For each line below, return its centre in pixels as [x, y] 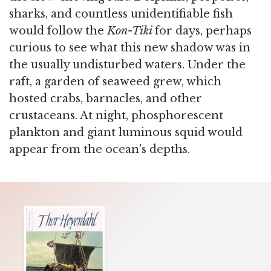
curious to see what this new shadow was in [130, 47]
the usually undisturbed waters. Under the [127, 64]
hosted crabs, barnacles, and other [106, 98]
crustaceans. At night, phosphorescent [116, 115]
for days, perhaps [203, 31]
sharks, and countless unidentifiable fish [121, 14]
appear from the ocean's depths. [100, 149]
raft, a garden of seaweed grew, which [115, 81]
